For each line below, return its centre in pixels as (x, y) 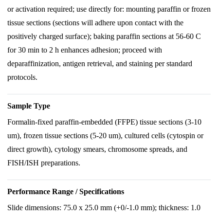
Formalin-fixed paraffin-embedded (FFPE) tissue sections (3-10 (104, 122)
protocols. (22, 77)
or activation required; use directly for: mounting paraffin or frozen (109, 9)
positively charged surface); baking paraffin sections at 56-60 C (104, 36)
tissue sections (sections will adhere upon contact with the (95, 23)
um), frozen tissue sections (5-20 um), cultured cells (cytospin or (105, 136)
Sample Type (29, 106)
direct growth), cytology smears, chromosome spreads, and (97, 149)
